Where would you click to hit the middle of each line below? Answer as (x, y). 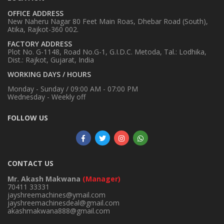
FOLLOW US (28, 117)
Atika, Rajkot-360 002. (43, 29)
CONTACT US (30, 163)
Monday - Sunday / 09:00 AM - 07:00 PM (73, 88)
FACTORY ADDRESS (40, 43)
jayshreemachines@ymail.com (56, 194)
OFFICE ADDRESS (35, 13)
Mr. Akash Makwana (45, 178)
